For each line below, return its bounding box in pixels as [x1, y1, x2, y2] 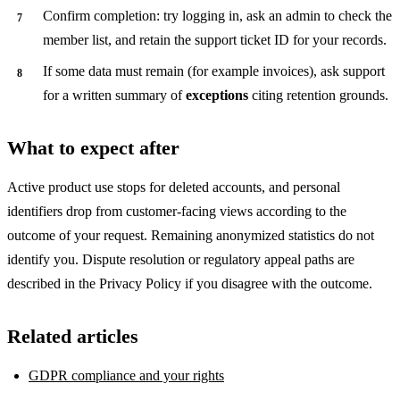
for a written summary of [43, 87, 186, 103]
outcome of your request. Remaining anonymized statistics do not [7, 227, 374, 243]
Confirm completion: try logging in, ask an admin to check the [43, 7, 392, 23]
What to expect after [7, 136, 179, 159]
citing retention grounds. [248, 87, 388, 103]
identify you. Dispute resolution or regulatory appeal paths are [7, 251, 354, 267]
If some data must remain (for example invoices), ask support [43, 62, 385, 79]
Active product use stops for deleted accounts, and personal [7, 179, 340, 195]
